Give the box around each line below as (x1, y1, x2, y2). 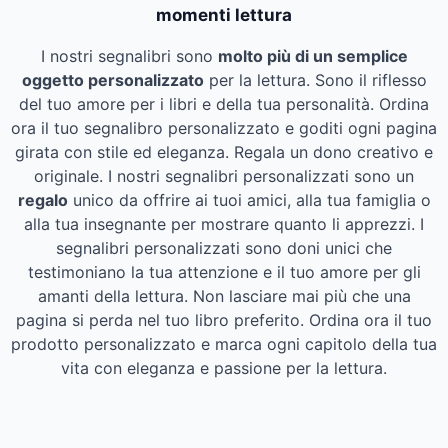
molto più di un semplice (217, 46, 408, 67)
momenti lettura (156, 5, 292, 26)
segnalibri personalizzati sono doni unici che (56, 238, 392, 259)
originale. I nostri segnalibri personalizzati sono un (34, 166, 414, 187)
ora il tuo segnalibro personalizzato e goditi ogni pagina (11, 118, 437, 139)
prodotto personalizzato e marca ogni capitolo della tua (11, 334, 437, 355)
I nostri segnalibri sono (40, 46, 218, 67)
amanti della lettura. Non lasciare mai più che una (37, 286, 411, 307)
